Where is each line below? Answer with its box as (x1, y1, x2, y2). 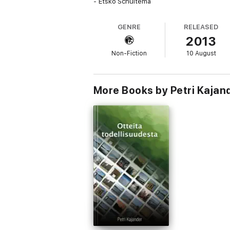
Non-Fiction (111, 50, 147, 57)
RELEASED (184, 23, 218, 31)
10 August (186, 50, 216, 57)
